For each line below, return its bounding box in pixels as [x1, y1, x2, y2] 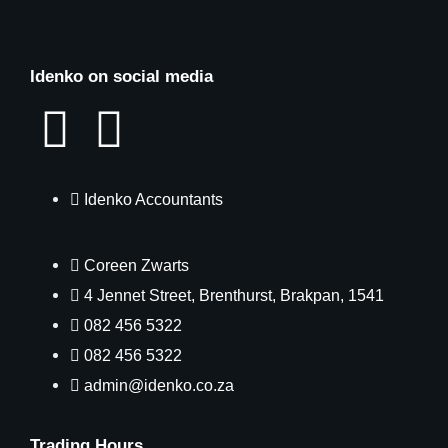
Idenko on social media [30, 66, 213, 86]
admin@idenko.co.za [84, 376, 234, 394]
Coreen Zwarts [84, 256, 189, 274]
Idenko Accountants [84, 190, 223, 208]
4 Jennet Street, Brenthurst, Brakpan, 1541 [84, 286, 384, 304]
